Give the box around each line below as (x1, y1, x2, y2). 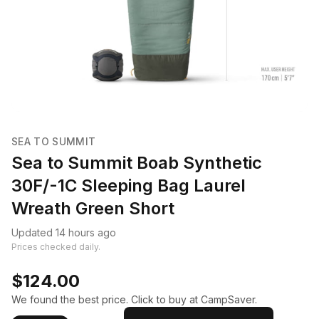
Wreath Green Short (11, 198, 174, 219)
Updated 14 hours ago (11, 226, 116, 239)
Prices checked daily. (11, 241, 100, 252)
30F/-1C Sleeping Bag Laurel (11, 175, 246, 196)
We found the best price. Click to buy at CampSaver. (11, 293, 257, 305)
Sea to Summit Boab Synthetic (11, 152, 262, 173)
